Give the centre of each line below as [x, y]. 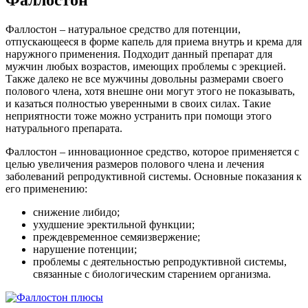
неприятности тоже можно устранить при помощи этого [139, 115]
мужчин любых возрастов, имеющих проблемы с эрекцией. [146, 66]
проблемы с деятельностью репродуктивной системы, [160, 261]
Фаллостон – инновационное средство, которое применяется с [152, 151]
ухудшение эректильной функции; [114, 224]
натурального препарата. [64, 128]
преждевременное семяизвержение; [117, 236]
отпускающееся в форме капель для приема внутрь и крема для [154, 41]
